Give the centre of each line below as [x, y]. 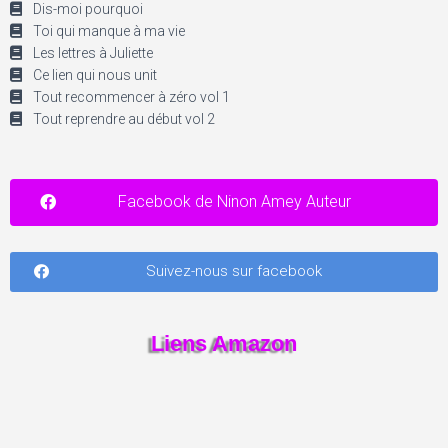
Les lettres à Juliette [92, 52]
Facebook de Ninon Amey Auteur [234, 201]
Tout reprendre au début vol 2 [123, 118]
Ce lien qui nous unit [94, 74]
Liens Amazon [224, 343]
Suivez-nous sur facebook [234, 270]
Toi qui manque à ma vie [108, 30]
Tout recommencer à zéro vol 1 [131, 96]
